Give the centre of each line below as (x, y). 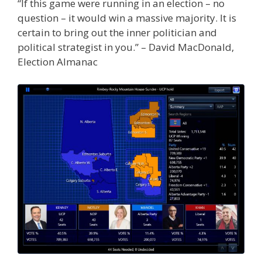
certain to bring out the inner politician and (117, 33)
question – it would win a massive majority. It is (127, 18)
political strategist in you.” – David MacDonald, (126, 47)
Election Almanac (58, 62)
